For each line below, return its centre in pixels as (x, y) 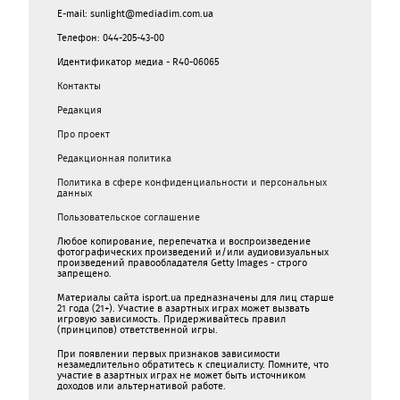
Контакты (79, 86)
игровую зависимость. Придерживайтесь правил (171, 319)
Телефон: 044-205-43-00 (111, 37)
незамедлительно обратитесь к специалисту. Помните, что (193, 364)
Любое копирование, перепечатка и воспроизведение (184, 241)
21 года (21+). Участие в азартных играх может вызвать (183, 308)
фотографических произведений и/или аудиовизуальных (193, 252)
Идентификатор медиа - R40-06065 (138, 62)
